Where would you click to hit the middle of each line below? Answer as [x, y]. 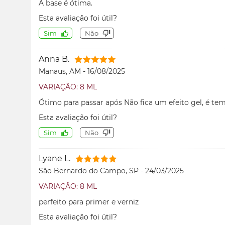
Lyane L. [54, 158]
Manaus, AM [61, 71]
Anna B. [54, 59]
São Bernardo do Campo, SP [90, 171]
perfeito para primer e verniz [89, 202]
